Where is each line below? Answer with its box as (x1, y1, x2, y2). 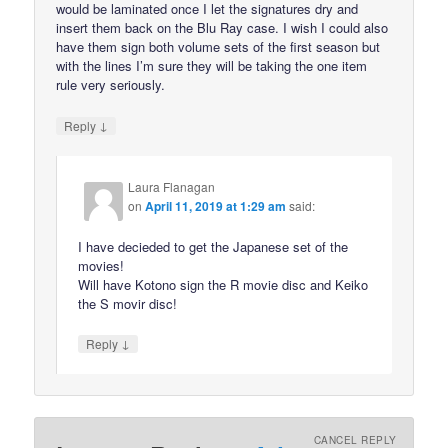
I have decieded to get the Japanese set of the (78, 236, 349, 256)
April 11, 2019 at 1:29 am (145, 196, 287, 215)
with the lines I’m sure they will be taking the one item (56, 56, 368, 76)
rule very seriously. (56, 75, 166, 95)
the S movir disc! (78, 293, 178, 313)
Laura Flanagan (128, 177, 216, 195)
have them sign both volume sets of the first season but (56, 37, 381, 57)
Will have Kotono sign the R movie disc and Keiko (78, 274, 369, 294)
